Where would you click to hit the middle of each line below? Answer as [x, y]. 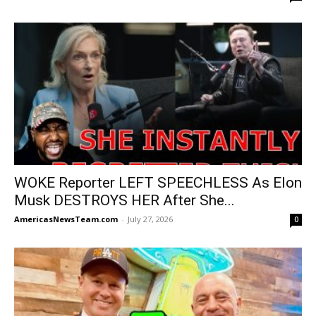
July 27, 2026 [150, 219]
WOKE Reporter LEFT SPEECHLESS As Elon [158, 182]
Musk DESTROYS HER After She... [124, 200]
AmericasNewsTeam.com [66, 219]
